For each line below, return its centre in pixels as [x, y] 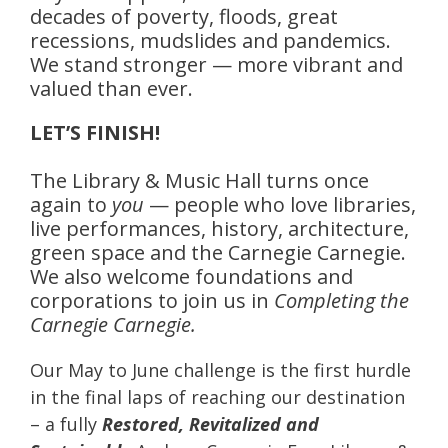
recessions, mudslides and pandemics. [213, 41]
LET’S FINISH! [95, 133]
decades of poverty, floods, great [184, 17]
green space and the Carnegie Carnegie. [220, 253]
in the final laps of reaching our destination [217, 397]
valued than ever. [114, 89]
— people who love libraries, [280, 205]
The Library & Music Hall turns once [199, 181]
